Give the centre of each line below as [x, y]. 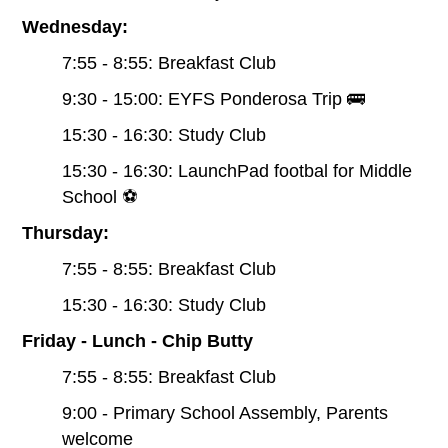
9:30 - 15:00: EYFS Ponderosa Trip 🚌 [214, 98]
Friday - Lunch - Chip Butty [138, 340]
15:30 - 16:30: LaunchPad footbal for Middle [237, 170]
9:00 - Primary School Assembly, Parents [225, 412]
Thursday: [66, 232]
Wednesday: [78, 26]
